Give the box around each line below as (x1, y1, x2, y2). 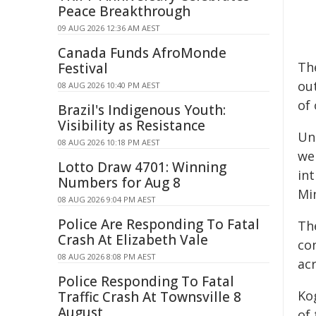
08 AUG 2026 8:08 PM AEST (58, 251, 156, 262)
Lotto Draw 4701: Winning (58, 158, 226, 176)
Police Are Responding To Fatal (58, 215, 260, 233)
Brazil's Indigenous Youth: (58, 101, 226, 119)
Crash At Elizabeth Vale (58, 231, 208, 249)
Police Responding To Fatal (58, 272, 234, 291)
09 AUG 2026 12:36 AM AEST (58, 23, 160, 33)
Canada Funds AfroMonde (58, 44, 226, 62)
